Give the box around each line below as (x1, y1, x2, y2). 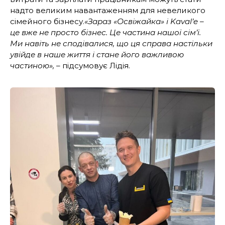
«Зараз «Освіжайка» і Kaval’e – (84, 16, 204, 26)
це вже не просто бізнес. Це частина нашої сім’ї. (10, 27, 201, 37)
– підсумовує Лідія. (54, 60, 130, 70)
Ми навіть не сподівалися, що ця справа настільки (10, 38, 212, 48)
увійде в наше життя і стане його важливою (10, 49, 184, 59)
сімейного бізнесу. (10, 16, 84, 26)
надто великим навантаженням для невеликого (10, 5, 205, 15)
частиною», (10, 60, 54, 70)
